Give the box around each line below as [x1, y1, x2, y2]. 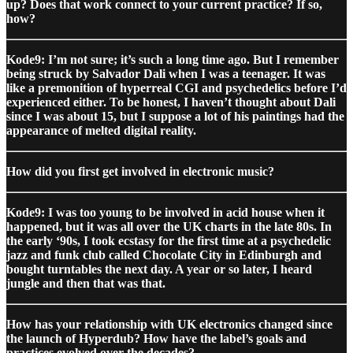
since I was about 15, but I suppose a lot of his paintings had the [6, 109, 344, 123]
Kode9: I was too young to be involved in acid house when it [6, 205, 325, 219]
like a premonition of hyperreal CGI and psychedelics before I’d [6, 80, 347, 95]
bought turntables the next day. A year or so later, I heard [6, 262, 312, 276]
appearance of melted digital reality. [6, 123, 196, 137]
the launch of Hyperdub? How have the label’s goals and [6, 331, 307, 345]
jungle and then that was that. [6, 276, 165, 290]
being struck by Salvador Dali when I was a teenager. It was [6, 66, 325, 80]
